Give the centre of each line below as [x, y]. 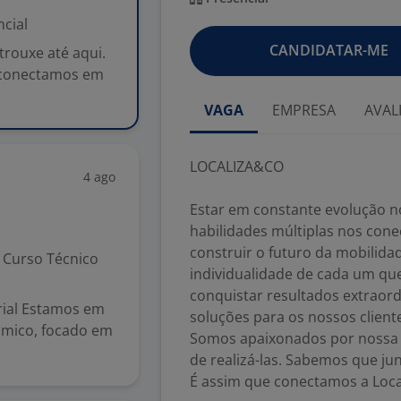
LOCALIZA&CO [237, 166]
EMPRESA [304, 110]
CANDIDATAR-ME [328, 50]
